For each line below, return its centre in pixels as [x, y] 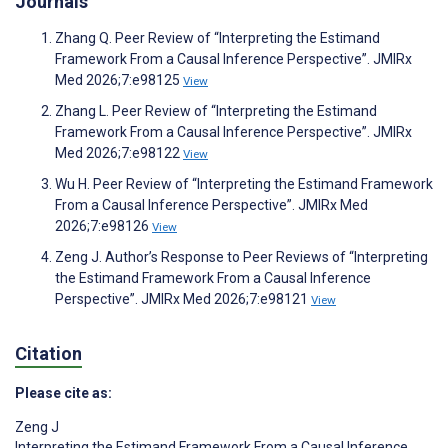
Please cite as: [63, 392]
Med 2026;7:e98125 [119, 80]
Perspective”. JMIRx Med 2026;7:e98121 [183, 299]
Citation [48, 353]
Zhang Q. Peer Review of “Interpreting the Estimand [217, 38]
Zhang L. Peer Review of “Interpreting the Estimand [216, 111]
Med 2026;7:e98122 [119, 153]
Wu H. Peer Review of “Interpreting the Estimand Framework [244, 184]
